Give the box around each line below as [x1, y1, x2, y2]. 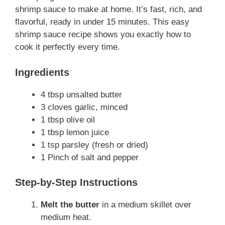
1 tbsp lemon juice [41, 127, 109, 137]
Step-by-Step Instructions [15, 177, 138, 188]
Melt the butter [41, 200, 99, 210]
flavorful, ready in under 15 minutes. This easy [15, 17, 189, 27]
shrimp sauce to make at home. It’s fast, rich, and [15, 5, 202, 15]
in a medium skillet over [99, 200, 191, 210]
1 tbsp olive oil [41, 115, 95, 125]
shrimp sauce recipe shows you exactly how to [15, 30, 191, 40]
